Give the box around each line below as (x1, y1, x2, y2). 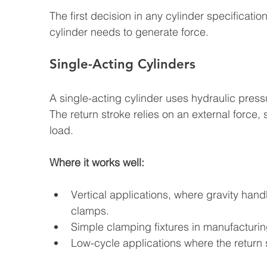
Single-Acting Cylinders (49, 56, 195, 72)
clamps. (71, 204, 109, 218)
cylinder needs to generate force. (49, 25, 209, 39)
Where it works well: (49, 156, 144, 169)
